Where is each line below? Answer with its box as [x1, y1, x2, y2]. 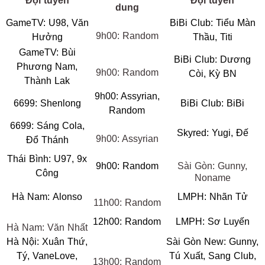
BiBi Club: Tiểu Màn [169, 18, 256, 28]
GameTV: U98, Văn [5, 18, 89, 28]
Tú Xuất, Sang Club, [169, 251, 256, 261]
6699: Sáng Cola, [9, 121, 85, 131]
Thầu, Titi [192, 32, 232, 42]
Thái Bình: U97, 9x [7, 154, 87, 164]
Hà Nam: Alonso [12, 192, 82, 202]
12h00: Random [93, 216, 161, 227]
